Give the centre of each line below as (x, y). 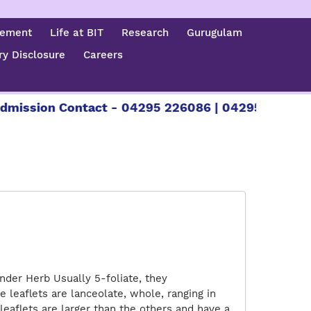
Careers (103, 55)
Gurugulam (215, 33)
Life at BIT (77, 33)
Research (145, 33)
